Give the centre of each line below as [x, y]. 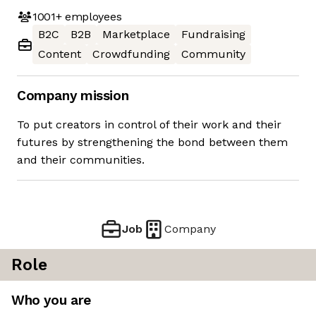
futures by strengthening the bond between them [152, 142]
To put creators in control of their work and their [149, 125]
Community [213, 54]
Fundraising [213, 35]
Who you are [51, 300]
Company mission [73, 96]
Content [60, 54]
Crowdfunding [131, 54]
